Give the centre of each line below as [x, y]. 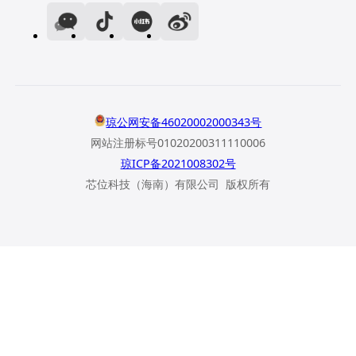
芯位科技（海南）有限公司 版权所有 [178, 184]
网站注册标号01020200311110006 [178, 142]
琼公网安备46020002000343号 [184, 122]
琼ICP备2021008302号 [178, 163]
